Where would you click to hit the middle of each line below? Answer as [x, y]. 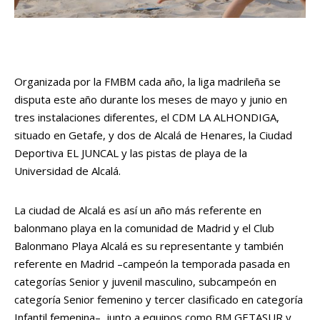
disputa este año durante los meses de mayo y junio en [151, 99]
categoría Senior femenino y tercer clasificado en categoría [159, 299]
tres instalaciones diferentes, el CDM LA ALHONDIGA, [147, 117]
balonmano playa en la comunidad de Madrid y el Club [144, 227]
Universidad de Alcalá [66, 170]
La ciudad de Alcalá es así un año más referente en [138, 210]
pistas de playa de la [197, 152]
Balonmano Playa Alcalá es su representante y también [149, 245]
